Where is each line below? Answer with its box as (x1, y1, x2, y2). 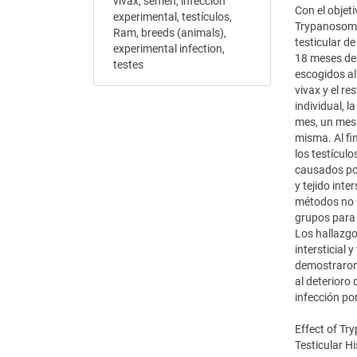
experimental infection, (113, 41, 225, 55)
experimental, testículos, (113, 10, 232, 23)
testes (113, 57, 143, 71)
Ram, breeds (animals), (113, 25, 226, 39)
